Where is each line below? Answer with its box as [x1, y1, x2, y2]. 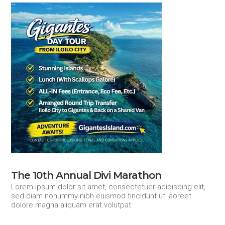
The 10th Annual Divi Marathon [11, 169, 162, 181]
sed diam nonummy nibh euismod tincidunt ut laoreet [11, 191, 192, 200]
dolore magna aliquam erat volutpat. [11, 200, 134, 209]
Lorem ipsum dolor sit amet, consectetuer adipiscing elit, [11, 182, 206, 191]
